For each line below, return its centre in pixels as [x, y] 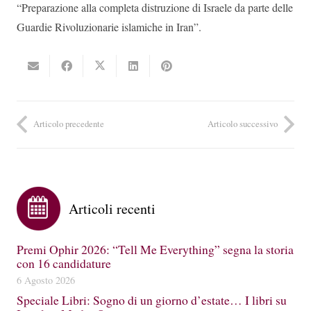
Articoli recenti [112, 208]
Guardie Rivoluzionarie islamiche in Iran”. [109, 27]
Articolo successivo [243, 124]
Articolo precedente [69, 124]
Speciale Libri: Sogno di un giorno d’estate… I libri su [152, 300]
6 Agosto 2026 [46, 280]
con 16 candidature [64, 263]
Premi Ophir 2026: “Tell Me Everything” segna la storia [155, 249]
